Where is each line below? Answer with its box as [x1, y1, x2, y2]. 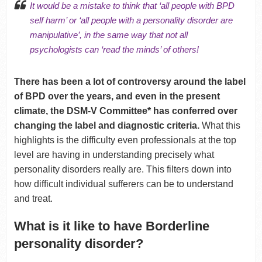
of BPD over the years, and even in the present [13, 91, 220, 102]
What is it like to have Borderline [13, 219, 209, 234]
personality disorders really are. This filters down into [13, 164, 232, 175]
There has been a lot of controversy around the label [13, 77, 246, 87]
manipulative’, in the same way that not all [29, 30, 188, 40]
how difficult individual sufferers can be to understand [13, 179, 233, 189]
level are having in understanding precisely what [13, 150, 214, 160]
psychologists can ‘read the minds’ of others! [29, 44, 199, 55]
